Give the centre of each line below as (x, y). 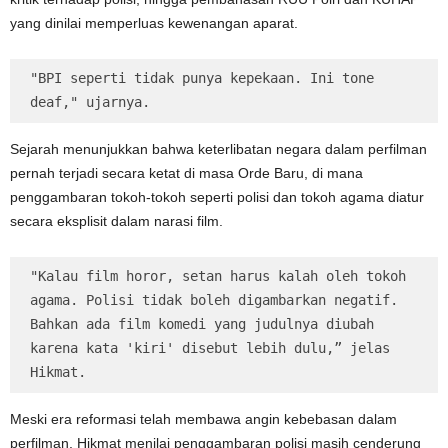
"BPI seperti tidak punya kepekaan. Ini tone (202, 78)
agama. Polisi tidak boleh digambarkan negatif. (214, 300)
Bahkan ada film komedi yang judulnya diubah (202, 324)
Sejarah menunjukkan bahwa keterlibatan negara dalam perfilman (218, 149)
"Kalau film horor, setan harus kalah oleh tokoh (218, 276)
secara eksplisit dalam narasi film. (116, 221)
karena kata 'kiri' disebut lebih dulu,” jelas (210, 348)
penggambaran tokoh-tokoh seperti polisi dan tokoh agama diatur (217, 197)
